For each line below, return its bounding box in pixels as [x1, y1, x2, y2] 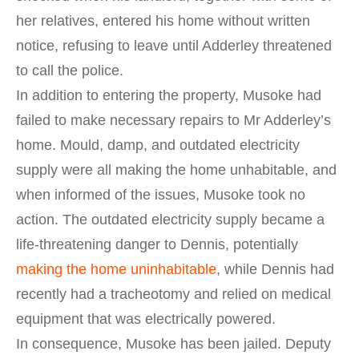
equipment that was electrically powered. [16, 311, 276, 328]
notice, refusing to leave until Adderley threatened [16, 38, 332, 54]
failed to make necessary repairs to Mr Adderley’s [16, 112, 331, 129]
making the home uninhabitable [16, 261, 216, 278]
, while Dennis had [216, 261, 334, 278]
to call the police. [16, 63, 123, 79]
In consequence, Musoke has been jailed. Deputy [16, 336, 331, 353]
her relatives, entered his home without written [16, 13, 310, 30]
